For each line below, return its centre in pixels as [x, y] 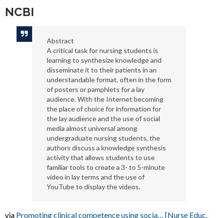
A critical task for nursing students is [102, 50]
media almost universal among [92, 128]
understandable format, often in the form [109, 80]
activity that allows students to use [100, 157]
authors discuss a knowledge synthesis [106, 148]
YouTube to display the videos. [93, 187]
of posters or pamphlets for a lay [95, 89]
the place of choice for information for [104, 109]
